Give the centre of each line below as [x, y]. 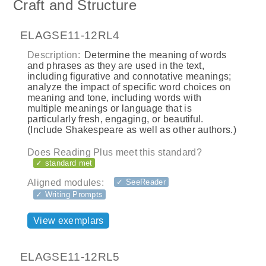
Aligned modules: [66, 182]
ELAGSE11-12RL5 [70, 257]
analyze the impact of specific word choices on [129, 87]
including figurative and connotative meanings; [129, 77]
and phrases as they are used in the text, [116, 66]
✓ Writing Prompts [69, 194]
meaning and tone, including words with [115, 98]
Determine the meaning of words [154, 55]
